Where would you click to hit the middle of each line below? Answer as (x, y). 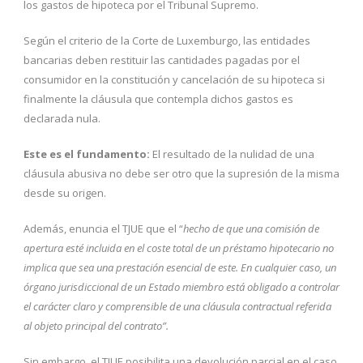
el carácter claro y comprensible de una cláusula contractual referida (177, 306)
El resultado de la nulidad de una (232, 154)
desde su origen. (65, 192)
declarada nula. (62, 118)
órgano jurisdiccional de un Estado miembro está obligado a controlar (181, 286)
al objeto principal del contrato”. (96, 325)
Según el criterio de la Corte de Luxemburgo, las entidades (167, 40)
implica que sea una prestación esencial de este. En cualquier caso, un (180, 267)
